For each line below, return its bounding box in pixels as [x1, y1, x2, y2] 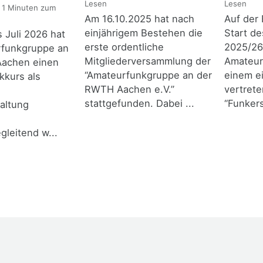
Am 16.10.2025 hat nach [84, 13, 194, 25]
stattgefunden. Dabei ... [84, 97, 194, 110]
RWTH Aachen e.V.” [84, 83, 174, 96]
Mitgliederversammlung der [84, 55, 211, 68]
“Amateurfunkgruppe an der [84, 69, 212, 82]
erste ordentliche [84, 41, 164, 53]
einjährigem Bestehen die [84, 27, 203, 39]
